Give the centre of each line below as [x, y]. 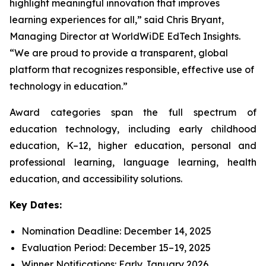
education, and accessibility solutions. [96, 179]
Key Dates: [36, 205]
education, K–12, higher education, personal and [133, 145]
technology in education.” [69, 86]
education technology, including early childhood [133, 129]
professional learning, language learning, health [133, 162]
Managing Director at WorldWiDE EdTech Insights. [125, 36]
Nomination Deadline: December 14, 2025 [116, 231]
